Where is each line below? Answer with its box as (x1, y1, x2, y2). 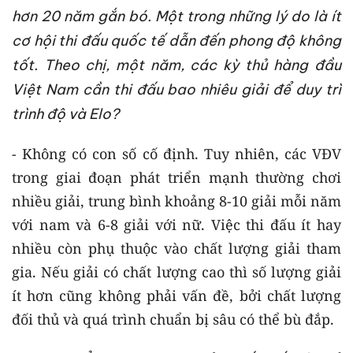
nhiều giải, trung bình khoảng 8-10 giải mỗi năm (12, 191, 341, 210)
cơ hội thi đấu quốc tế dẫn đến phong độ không (12, 31, 341, 50)
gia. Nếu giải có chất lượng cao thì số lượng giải (12, 262, 341, 281)
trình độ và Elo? (12, 104, 119, 123)
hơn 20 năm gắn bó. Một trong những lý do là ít (12, 6, 341, 25)
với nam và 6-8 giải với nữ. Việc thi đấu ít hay (12, 214, 341, 234)
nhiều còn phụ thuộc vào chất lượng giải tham (12, 238, 341, 258)
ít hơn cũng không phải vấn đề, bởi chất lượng (12, 285, 341, 305)
